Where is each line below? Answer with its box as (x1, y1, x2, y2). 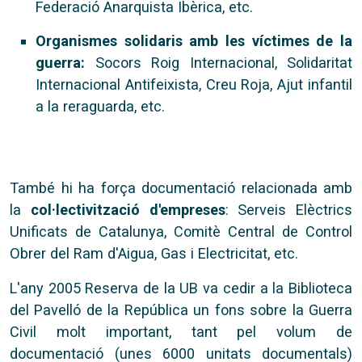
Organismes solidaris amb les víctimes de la (36, 32, 352, 49)
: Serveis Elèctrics (225, 201, 352, 218)
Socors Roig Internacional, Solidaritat (85, 54, 352, 71)
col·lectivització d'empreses (30, 201, 225, 218)
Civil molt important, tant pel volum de (10, 323, 352, 340)
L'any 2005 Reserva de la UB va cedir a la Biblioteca (10, 280, 352, 297)
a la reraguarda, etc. (36, 98, 165, 115)
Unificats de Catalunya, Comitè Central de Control (10, 223, 352, 240)
